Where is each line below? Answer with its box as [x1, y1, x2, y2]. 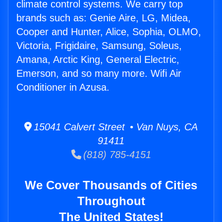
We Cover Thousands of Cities [25, 178, 197, 192]
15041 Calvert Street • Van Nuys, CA [32, 121, 198, 133]
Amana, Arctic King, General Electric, [16, 54, 179, 65]
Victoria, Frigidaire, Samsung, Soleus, [16, 40, 182, 52]
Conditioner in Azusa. [16, 82, 110, 93]
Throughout [77, 194, 145, 208]
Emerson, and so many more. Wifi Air [16, 68, 181, 79]
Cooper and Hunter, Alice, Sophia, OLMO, [16, 26, 201, 38]
